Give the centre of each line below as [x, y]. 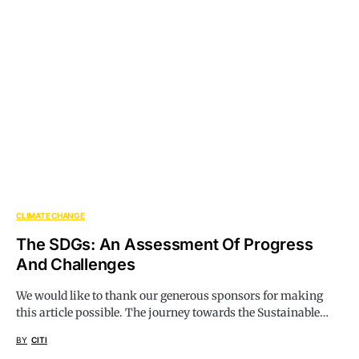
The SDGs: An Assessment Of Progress [165, 245]
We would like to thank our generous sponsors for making [169, 296]
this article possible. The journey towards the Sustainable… [172, 313]
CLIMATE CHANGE [50, 216]
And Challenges [76, 265]
